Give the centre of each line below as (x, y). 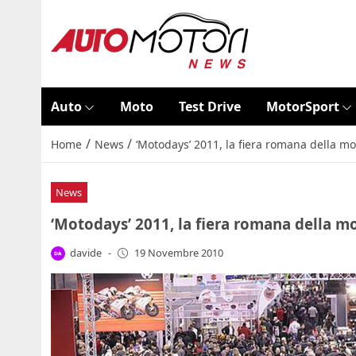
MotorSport (302, 106)
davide (86, 252)
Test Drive (209, 106)
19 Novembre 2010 (178, 253)
